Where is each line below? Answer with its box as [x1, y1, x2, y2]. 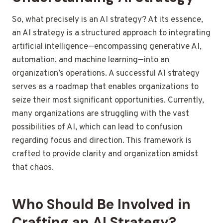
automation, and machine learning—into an [12, 55, 169, 66]
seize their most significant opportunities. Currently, [12, 95, 204, 107]
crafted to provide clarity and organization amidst [12, 149, 198, 160]
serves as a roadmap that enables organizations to [12, 82, 199, 93]
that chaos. [12, 162, 54, 174]
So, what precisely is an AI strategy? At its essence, [12, 14, 203, 26]
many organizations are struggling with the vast [12, 109, 189, 120]
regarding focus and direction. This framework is [12, 135, 192, 147]
